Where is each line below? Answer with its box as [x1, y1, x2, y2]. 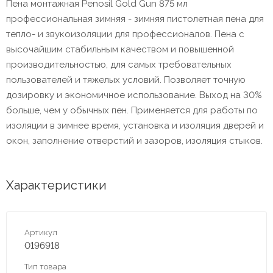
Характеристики [6, 177, 107, 193]
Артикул [24, 227, 57, 237]
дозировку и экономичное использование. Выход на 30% [6, 89, 262, 101]
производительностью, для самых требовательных [6, 58, 232, 70]
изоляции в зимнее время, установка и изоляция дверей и [6, 119, 264, 131]
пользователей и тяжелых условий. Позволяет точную [6, 74, 246, 85]
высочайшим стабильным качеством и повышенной [6, 43, 234, 55]
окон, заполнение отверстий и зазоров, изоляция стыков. [6, 135, 263, 146]
